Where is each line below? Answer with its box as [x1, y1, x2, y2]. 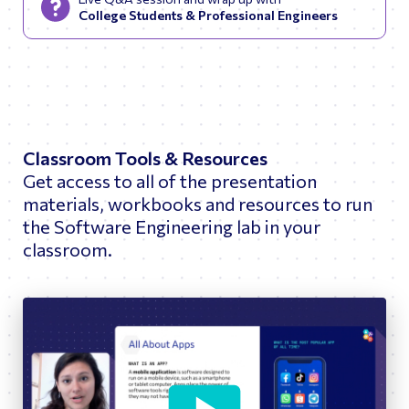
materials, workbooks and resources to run [23, 192, 372, 215]
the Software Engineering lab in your [23, 215, 320, 237]
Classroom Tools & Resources [23, 146, 267, 169]
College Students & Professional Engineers [79, 6, 338, 23]
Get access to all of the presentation [23, 169, 317, 192]
